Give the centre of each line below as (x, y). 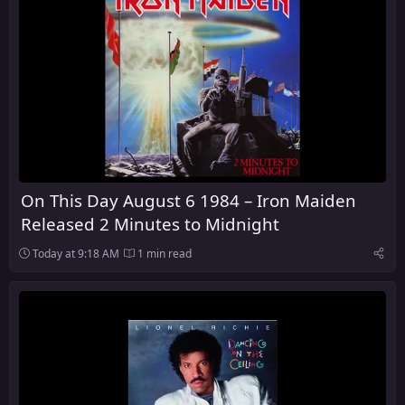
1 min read (163, 253)
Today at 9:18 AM (76, 253)
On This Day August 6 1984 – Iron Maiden (188, 200)
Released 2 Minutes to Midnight (150, 223)
